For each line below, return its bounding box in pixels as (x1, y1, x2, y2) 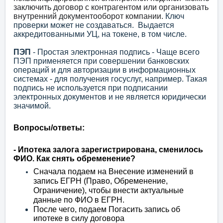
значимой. (13, 102, 51, 111)
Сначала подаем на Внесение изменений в (33, 167, 194, 176)
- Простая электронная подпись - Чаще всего (33, 48, 200, 57)
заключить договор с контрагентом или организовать (13, 3, 209, 12)
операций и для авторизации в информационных (13, 66, 196, 75)
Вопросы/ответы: (13, 123, 85, 132)
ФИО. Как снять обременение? (13, 154, 135, 163)
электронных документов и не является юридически (13, 93, 206, 102)
